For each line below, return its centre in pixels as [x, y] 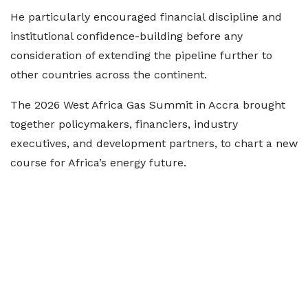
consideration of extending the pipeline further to [141, 55]
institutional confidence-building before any [126, 36]
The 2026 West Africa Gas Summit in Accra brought [148, 105]
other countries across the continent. [109, 75]
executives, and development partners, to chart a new [154, 143]
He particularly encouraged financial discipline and [146, 17]
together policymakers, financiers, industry [124, 124]
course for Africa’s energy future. [98, 163]
